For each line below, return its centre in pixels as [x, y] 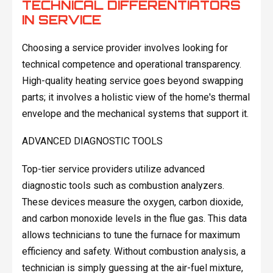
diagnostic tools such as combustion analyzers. [123, 185]
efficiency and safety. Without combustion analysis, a [133, 251]
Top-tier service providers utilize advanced [113, 169]
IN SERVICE [61, 19]
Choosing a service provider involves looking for [125, 48]
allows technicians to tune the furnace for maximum [131, 235]
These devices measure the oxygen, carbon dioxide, [132, 202]
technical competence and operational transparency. [131, 64]
